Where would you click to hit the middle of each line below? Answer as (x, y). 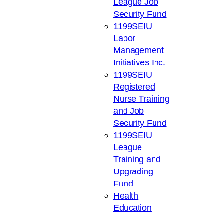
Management (138, 50)
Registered (134, 87)
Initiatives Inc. (139, 62)
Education (132, 208)
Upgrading (133, 171)
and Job (129, 111)
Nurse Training (141, 99)
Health (126, 196)
